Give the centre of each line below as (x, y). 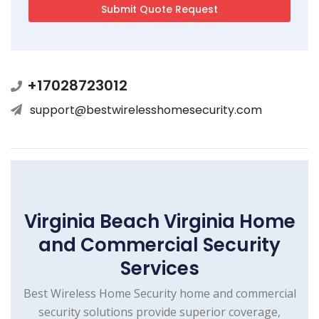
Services (159, 268)
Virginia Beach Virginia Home (159, 221)
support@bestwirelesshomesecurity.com (146, 110)
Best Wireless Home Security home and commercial (159, 293)
